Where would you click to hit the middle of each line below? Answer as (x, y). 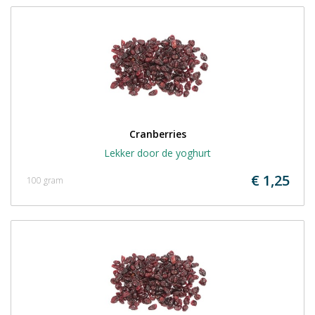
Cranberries (157, 134)
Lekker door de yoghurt (157, 153)
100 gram (45, 180)
